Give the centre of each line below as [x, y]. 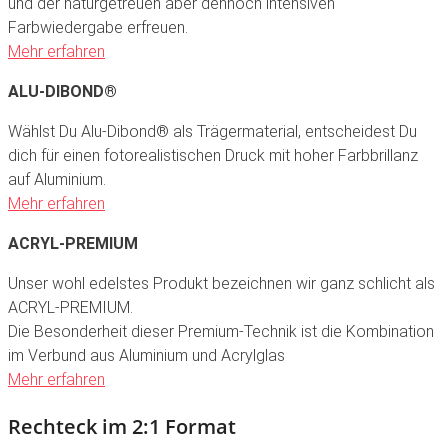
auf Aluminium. [57, 180]
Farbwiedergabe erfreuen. [98, 28]
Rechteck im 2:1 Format [122, 427]
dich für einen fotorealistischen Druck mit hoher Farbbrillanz [213, 156]
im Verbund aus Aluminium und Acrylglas [146, 356]
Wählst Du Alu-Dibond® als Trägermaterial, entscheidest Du [212, 132]
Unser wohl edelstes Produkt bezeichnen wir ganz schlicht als [221, 284]
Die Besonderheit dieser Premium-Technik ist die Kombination [221, 332]
